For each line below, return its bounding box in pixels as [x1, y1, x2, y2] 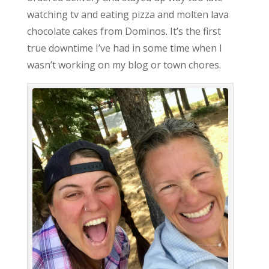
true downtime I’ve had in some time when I [26, 41, 222, 55]
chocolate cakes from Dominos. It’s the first [26, 24, 221, 38]
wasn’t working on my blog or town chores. [26, 58, 221, 71]
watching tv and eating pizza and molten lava [26, 7, 229, 21]
